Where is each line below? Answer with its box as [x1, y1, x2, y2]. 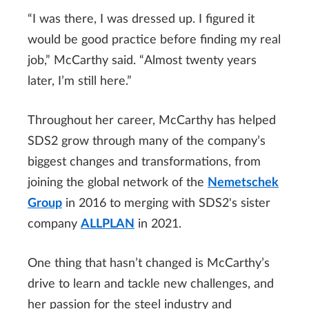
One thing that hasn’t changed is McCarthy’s [28, 257, 270, 270]
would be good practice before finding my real [28, 33, 281, 46]
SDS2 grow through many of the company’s [28, 134, 266, 148]
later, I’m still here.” [28, 74, 132, 88]
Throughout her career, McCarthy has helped [28, 114, 276, 127]
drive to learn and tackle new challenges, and [28, 277, 274, 290]
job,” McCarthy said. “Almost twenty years [28, 54, 257, 67]
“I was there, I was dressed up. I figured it [28, 12, 255, 26]
